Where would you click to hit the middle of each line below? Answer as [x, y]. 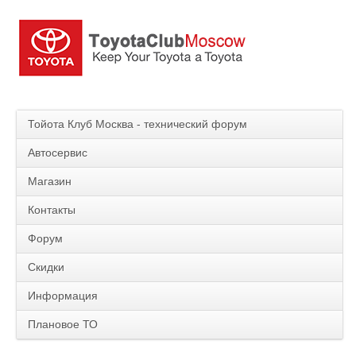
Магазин [50, 181]
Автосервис [58, 153]
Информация [63, 296]
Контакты [52, 210]
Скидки [46, 267]
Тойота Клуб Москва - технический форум [137, 124]
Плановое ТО [63, 324]
